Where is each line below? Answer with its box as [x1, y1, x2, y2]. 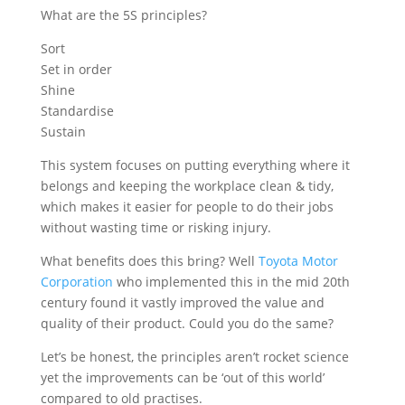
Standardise [40, 102, 114, 119]
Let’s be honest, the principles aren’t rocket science [40, 348, 349, 365]
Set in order [40, 61, 112, 78]
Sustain [40, 123, 86, 140]
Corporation [40, 273, 113, 290]
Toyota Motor [258, 252, 338, 269]
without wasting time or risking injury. [40, 219, 271, 236]
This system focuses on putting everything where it [40, 156, 350, 174]
